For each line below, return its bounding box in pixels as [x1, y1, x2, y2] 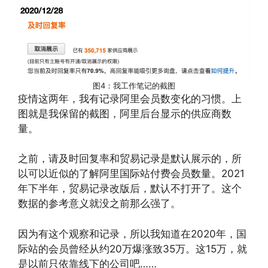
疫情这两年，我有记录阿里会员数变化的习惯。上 [18, 92, 242, 105]
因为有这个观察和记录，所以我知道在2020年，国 [18, 227, 246, 240]
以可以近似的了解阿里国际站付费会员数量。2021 [18, 167, 245, 179]
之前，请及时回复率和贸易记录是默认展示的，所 [18, 153, 242, 165]
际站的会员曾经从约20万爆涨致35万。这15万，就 [18, 242, 247, 255]
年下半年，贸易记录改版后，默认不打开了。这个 [18, 182, 242, 194]
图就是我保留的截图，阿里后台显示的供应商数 [18, 107, 232, 120]
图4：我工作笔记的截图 [93, 80, 175, 90]
